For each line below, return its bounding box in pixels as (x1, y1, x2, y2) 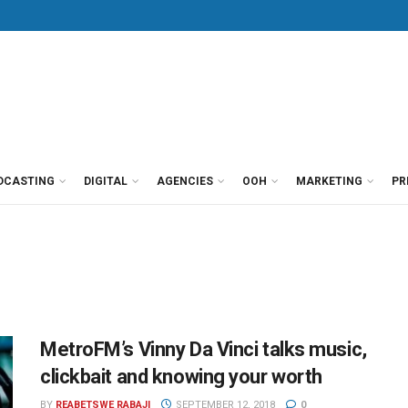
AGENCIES (157, 175, 213, 188)
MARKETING (296, 175, 362, 188)
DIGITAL (84, 175, 127, 188)
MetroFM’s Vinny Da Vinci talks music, (40, 338, 367, 361)
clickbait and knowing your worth (40, 365, 322, 388)
